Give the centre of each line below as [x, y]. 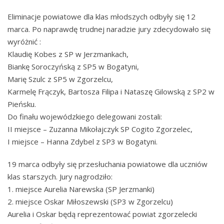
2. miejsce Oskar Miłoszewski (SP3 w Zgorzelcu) [90, 201]
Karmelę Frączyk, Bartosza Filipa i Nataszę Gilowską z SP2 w [111, 92]
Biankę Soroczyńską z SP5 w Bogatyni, [73, 67]
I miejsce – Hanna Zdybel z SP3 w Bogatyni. [82, 142]
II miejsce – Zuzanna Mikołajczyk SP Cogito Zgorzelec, [100, 129]
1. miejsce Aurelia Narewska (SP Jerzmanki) [81, 189]
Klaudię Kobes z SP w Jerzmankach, [68, 54]
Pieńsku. [22, 104]
